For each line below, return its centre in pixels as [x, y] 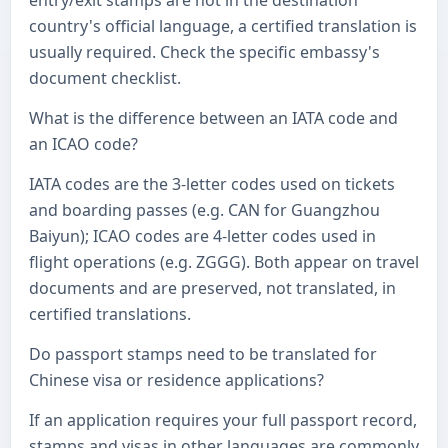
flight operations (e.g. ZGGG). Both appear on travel [224, 262]
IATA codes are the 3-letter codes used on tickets [212, 184]
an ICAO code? [83, 144]
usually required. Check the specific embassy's [204, 52]
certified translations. [110, 314]
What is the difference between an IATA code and [213, 118]
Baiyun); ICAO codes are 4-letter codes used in [202, 236]
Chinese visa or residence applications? [176, 380]
